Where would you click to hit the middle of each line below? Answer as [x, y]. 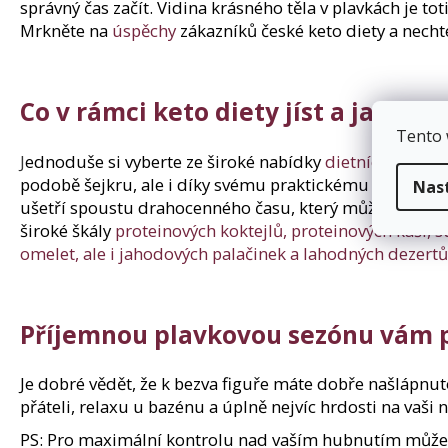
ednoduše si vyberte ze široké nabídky [175, 161]
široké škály [67, 230]
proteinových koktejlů [199, 230]
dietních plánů [381, 161]
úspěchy [144, 30]
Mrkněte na [66, 30]
